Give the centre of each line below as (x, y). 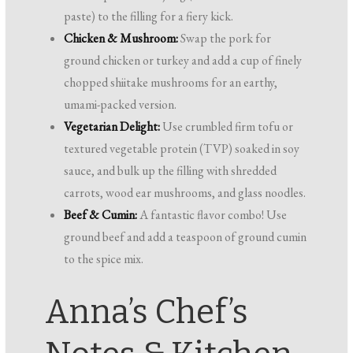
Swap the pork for (225, 39)
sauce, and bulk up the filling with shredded (171, 171)
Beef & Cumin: (101, 215)
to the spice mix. (104, 259)
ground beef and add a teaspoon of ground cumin (186, 237)
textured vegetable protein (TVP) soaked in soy (182, 149)
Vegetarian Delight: (112, 127)
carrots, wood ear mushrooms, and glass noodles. (185, 193)
